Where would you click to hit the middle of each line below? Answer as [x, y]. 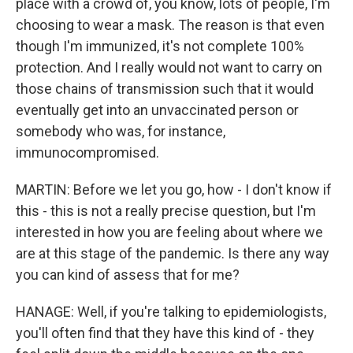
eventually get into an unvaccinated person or [157, 110]
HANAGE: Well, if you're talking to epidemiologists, [171, 312]
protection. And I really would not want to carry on [169, 67]
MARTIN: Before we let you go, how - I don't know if [174, 190]
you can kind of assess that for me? [128, 275]
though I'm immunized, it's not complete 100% [160, 46]
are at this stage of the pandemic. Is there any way [173, 253]
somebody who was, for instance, [121, 131]
